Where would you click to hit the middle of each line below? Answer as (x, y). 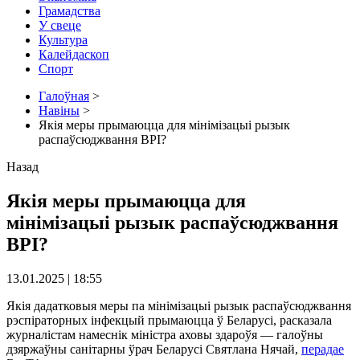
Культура (63, 39)
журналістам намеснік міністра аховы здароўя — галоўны (165, 334)
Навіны (59, 110)
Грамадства (70, 10)
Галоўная (64, 96)
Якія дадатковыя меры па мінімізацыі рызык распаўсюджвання (179, 305)
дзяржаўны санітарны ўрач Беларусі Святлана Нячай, (154, 349)
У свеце (60, 25)
